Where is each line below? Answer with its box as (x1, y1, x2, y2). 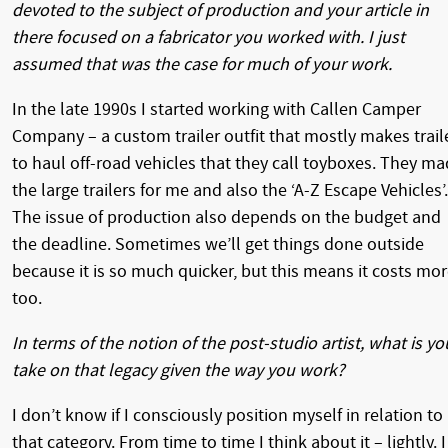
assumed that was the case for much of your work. (12, 53, 392, 75)
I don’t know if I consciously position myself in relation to (12, 404, 443, 426)
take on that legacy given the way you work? (12, 359, 345, 381)
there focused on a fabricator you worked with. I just (12, 26, 405, 48)
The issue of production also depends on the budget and (12, 206, 441, 228)
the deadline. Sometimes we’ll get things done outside (12, 233, 424, 255)
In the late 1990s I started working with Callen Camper (12, 98, 421, 120)
